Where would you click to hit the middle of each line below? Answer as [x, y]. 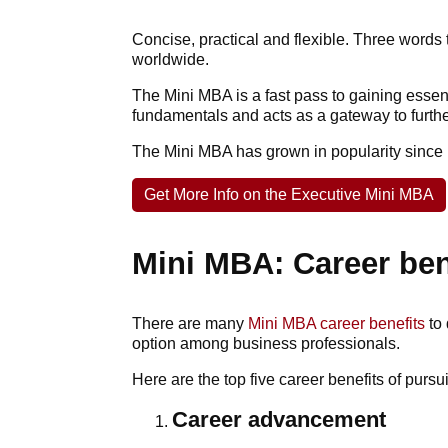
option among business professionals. [266, 344]
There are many [190, 324]
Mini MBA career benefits [336, 324]
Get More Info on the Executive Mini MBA [289, 195]
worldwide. [170, 60]
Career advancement [279, 420]
